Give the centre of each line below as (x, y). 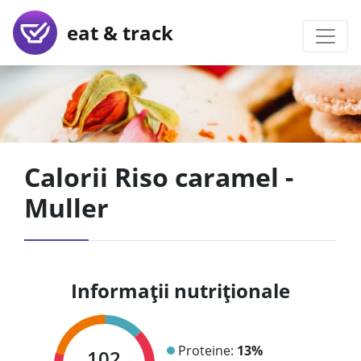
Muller (66, 207)
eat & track (115, 32)
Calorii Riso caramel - (159, 177)
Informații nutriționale (180, 290)
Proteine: (207, 350)
